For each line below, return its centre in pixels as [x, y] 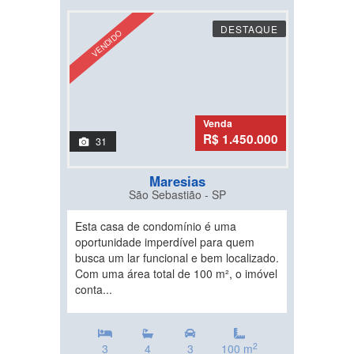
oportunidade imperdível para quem [165, 242]
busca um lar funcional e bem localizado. [177, 258]
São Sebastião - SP [177, 194]
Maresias [177, 181]
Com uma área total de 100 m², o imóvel [176, 273]
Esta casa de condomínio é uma [156, 226]
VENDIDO [107, 43]
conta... [94, 289]
